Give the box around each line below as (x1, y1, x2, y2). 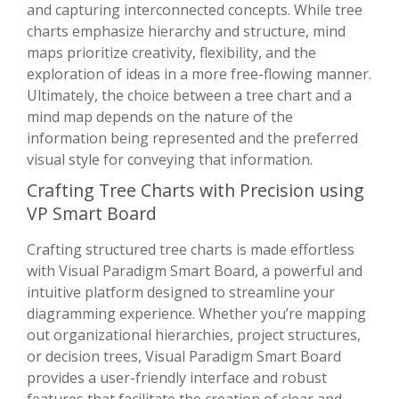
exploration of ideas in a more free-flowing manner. (27, 63, 371, 84)
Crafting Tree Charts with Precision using (27, 177, 364, 202)
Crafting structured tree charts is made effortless (27, 239, 354, 259)
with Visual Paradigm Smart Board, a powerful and (27, 260, 362, 281)
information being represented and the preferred (27, 127, 358, 148)
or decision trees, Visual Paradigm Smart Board (27, 346, 341, 366)
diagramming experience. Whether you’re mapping (27, 303, 366, 323)
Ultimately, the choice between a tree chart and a (27, 85, 352, 105)
